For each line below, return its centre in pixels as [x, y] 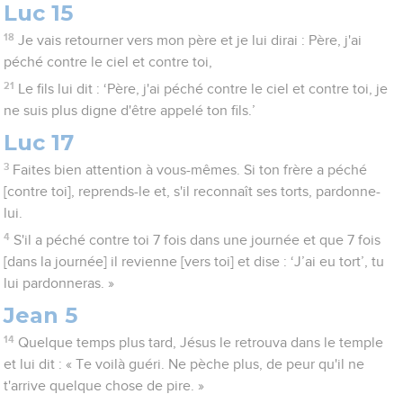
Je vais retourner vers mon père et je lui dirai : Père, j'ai [189, 41]
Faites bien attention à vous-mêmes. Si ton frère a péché [189, 170]
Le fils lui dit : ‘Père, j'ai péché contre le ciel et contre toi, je [202, 90]
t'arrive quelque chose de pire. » [104, 386]
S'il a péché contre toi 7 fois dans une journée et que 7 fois [197, 241]
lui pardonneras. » [59, 284]
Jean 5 [41, 316]
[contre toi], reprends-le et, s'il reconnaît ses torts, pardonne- [193, 192]
